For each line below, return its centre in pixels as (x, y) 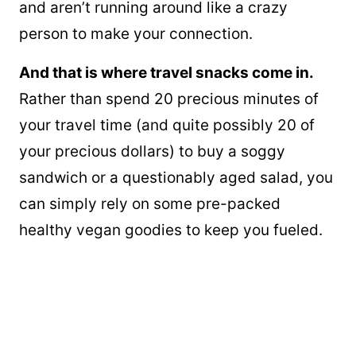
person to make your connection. (136, 33)
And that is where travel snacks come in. (166, 72)
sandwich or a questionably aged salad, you (176, 177)
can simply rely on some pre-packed (150, 203)
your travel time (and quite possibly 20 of (167, 125)
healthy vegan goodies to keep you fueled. (171, 230)
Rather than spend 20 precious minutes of (169, 99)
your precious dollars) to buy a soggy (152, 151)
